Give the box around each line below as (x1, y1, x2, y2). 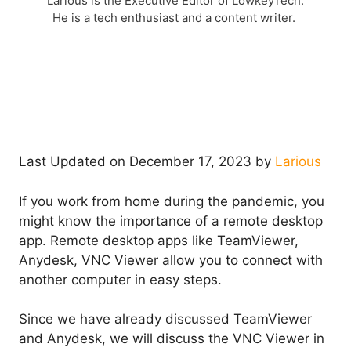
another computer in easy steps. (19, 271, 222, 288)
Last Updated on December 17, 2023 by (19, 154, 275, 170)
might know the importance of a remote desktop (19, 212, 323, 229)
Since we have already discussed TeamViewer (19, 311, 312, 327)
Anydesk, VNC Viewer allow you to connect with (19, 251, 323, 268)
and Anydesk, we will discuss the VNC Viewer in (19, 331, 324, 347)
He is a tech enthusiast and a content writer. (52, 10, 299, 26)
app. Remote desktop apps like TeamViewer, (19, 232, 299, 248)
